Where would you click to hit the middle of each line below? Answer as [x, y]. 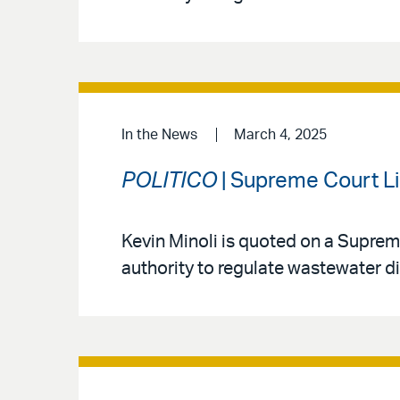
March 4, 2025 [280, 135]
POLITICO [169, 181]
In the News [159, 135]
